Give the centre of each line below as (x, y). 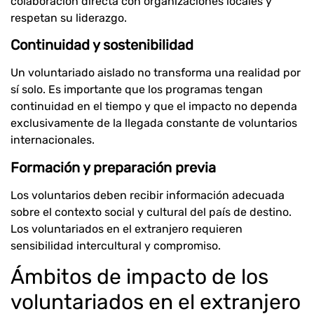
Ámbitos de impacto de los (139, 277)
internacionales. (53, 140)
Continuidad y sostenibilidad (102, 45)
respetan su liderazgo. (69, 18)
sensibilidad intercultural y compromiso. (116, 245)
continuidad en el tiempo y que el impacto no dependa (154, 107)
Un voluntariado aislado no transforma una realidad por (156, 73)
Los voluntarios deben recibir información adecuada (148, 195)
